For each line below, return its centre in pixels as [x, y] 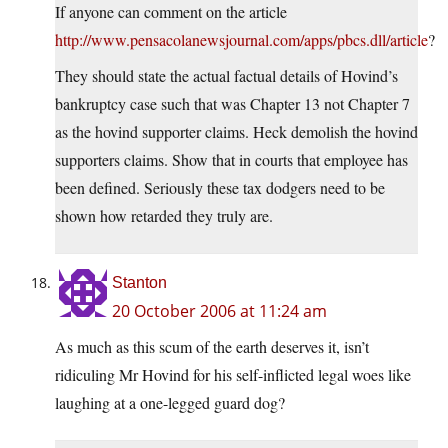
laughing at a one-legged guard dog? [170, 403]
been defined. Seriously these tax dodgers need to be [220, 188]
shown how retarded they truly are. [164, 216]
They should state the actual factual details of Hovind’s [226, 76]
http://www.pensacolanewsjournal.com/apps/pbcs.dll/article [241, 40]
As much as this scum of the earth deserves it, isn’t [212, 347]
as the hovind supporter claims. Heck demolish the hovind [236, 132]
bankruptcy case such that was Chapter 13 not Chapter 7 [232, 104]
